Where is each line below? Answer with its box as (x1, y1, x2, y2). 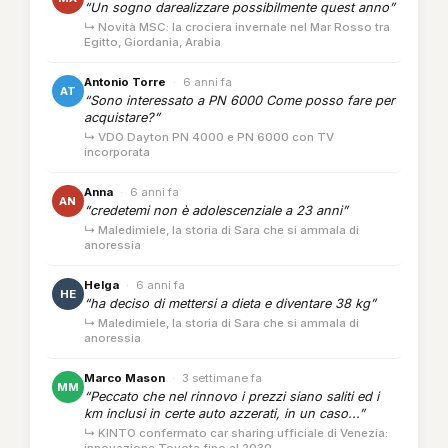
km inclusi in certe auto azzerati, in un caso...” (84, 406, 365, 422)
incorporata (84, 145, 150, 160)
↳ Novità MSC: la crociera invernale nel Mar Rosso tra (84, 20, 390, 35)
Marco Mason (84, 371, 165, 386)
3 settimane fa (182, 371, 262, 386)
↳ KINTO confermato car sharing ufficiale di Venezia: (84, 426, 388, 441)
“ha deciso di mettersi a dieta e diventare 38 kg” (84, 296, 376, 312)
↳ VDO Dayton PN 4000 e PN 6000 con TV (84, 130, 334, 145)
